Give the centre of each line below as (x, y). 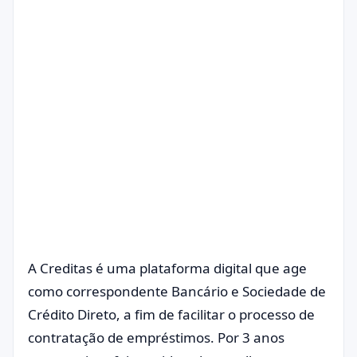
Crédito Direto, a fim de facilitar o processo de (171, 314)
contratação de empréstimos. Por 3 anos (156, 337)
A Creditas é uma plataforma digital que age (167, 268)
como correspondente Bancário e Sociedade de (177, 291)
